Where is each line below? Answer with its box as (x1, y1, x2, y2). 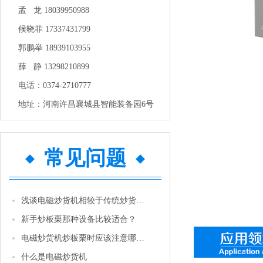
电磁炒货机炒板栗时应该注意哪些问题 (136, 234, 144, 242)
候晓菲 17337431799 (18, 25, 90, 33)
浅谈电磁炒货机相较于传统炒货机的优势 (136, 196, 144, 205)
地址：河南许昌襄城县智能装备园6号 (18, 100, 154, 109)
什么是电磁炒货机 (21, 252, 87, 261)
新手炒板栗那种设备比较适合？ (21, 215, 136, 224)
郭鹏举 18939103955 (18, 43, 90, 52)
